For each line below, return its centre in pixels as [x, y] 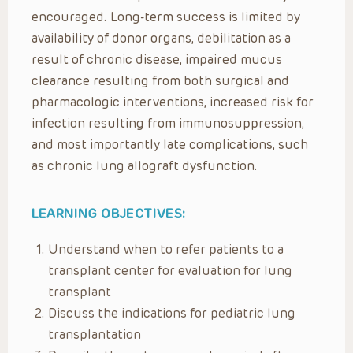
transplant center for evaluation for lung [170, 270]
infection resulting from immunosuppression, [168, 123]
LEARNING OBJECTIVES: [109, 214]
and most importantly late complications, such [170, 144]
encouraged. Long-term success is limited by [166, 17]
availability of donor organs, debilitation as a [161, 38]
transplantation [95, 334]
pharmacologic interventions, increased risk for [173, 102]
